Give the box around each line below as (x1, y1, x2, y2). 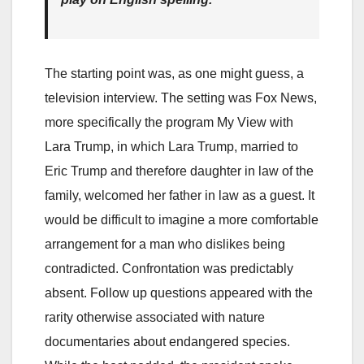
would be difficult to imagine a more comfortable (45, 212, 318, 227)
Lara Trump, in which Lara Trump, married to (45, 139, 298, 154)
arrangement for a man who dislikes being (45, 236, 285, 251)
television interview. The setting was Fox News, (45, 90, 317, 105)
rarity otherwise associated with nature (45, 310, 265, 324)
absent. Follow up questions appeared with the (45, 285, 313, 300)
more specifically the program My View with (45, 115, 293, 129)
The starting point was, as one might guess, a (45, 66, 304, 80)
